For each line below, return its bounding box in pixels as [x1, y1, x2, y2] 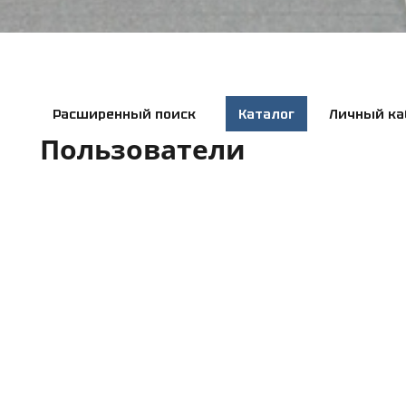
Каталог [238, 106, 295, 123]
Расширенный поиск [53, 105, 196, 122]
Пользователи [40, 130, 246, 168]
